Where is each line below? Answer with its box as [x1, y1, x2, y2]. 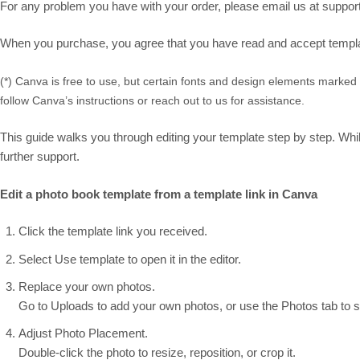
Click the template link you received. [18, 224, 207, 239]
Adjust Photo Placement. [18, 325, 148, 340]
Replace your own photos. [18, 279, 155, 293]
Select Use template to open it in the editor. [18, 252, 241, 266]
